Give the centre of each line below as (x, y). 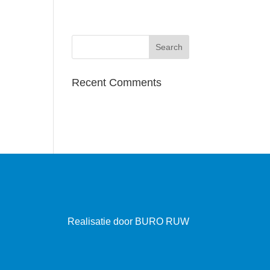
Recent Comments (117, 83)
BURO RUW (162, 221)
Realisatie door (101, 221)
